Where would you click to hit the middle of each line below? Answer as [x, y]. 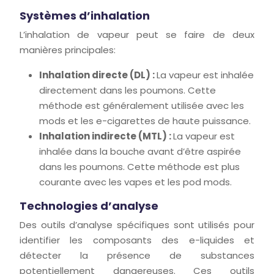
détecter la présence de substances [137, 255]
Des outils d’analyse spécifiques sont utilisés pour [137, 225]
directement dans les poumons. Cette [128, 90]
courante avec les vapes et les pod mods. [135, 182]
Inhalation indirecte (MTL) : [106, 136]
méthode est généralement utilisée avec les [142, 106]
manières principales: [68, 50]
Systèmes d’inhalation [85, 16]
